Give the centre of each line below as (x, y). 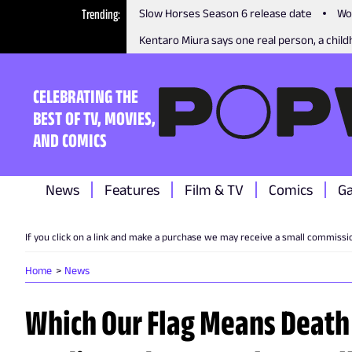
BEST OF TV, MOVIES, (94, 118)
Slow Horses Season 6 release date (226, 13)
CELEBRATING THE (86, 96)
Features (132, 190)
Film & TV (214, 190)
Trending (100, 14)
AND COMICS (70, 140)
